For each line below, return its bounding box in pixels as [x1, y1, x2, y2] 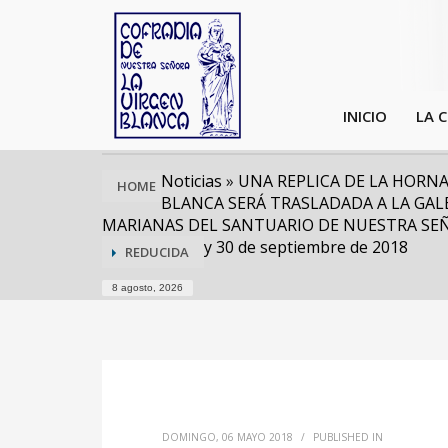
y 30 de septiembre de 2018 [204, 236, 408, 258]
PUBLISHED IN [313, 430, 383, 444]
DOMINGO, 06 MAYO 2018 [162, 430, 293, 444]
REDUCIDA [125, 243, 189, 261]
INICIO [343, 105, 388, 126]
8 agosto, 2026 [112, 282, 183, 293]
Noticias [161, 170, 222, 192]
